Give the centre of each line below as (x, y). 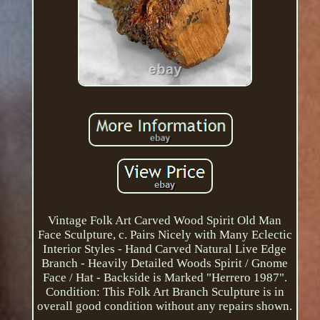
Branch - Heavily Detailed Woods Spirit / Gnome (165, 264)
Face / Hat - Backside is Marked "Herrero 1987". (165, 278)
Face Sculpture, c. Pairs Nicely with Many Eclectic (165, 235)
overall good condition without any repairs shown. (165, 306)
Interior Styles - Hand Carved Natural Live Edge (165, 249)
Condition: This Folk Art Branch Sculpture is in (165, 292)
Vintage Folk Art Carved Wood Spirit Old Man (165, 221)
